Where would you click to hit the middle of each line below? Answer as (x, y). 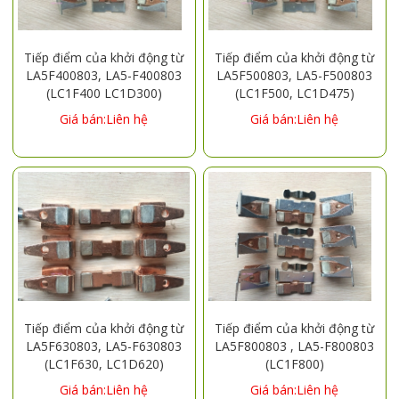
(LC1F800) (294, 363)
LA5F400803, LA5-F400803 (104, 75)
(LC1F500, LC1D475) (294, 93)
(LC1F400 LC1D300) (104, 93)
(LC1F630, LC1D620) (104, 363)
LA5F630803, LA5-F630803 (104, 346)
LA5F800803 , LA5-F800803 (295, 346)
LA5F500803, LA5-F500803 (295, 75)
